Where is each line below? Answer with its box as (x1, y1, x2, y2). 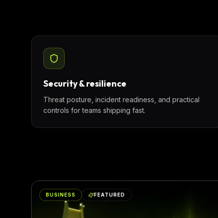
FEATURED (94, 192, 125, 198)
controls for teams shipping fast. (43, 106, 145, 114)
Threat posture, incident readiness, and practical (43, 95, 200, 104)
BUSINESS (46, 192, 75, 198)
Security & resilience (43, 78, 127, 89)
